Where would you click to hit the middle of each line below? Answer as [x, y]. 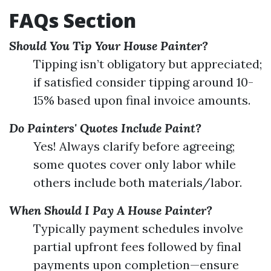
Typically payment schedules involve [138, 228]
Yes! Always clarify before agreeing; [134, 146]
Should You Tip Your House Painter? [109, 46]
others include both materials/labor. [138, 182]
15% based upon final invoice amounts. [142, 100]
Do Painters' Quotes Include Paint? [105, 128]
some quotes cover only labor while [135, 164]
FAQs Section [73, 20]
